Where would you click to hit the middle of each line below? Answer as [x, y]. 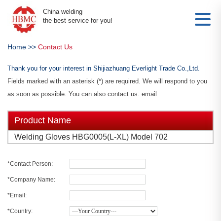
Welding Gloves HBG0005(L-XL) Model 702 [91, 137]
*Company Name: [31, 180]
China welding [63, 12]
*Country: [20, 211]
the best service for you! [78, 20]
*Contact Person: [30, 164]
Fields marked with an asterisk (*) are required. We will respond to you [107, 81]
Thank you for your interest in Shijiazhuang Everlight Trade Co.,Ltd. [104, 68]
